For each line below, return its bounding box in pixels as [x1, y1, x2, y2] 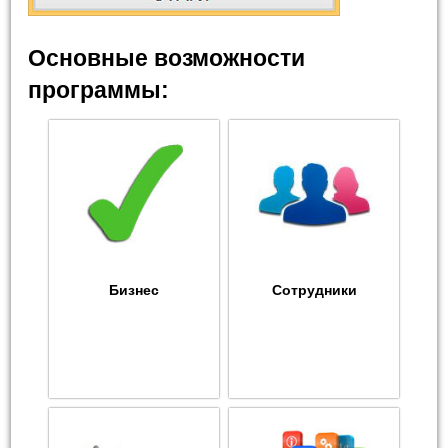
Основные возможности [28, 45, 306, 72]
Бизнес [109, 282, 159, 299]
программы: [28, 77, 170, 104]
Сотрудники [271, 282, 357, 299]
